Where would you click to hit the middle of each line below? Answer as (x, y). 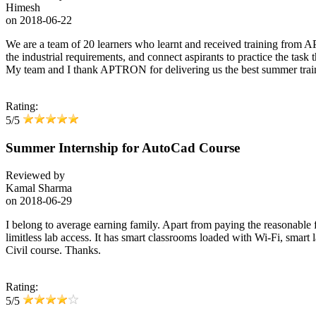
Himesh (23, 8)
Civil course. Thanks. (53, 250)
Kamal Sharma (39, 188)
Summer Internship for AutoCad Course (123, 148)
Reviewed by (35, 175)
